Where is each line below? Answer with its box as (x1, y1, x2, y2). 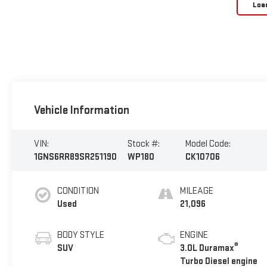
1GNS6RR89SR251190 (33, 151, 117, 163)
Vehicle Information (33, 103, 129, 117)
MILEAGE (180, 185, 214, 197)
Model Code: (185, 138, 231, 150)
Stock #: (128, 138, 160, 150)
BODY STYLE (57, 229, 104, 241)
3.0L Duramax (180, 242, 235, 254)
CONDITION (57, 185, 99, 197)
